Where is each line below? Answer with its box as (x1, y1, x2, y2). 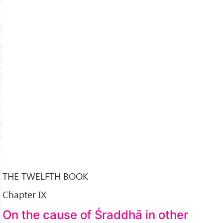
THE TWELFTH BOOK (2, 170, 88, 183)
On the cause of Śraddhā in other (2, 207, 188, 222)
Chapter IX (2, 188, 46, 201)
